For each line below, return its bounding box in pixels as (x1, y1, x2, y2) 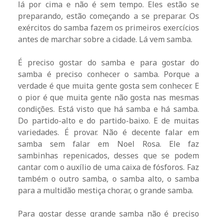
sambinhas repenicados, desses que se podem (18, 150, 199, 161)
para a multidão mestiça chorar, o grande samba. (18, 185, 194, 196)
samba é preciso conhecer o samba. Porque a (18, 69, 199, 80)
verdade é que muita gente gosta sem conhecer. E (18, 80, 199, 92)
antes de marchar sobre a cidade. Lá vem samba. (18, 34, 193, 45)
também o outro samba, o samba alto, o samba (18, 173, 199, 185)
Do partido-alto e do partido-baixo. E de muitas (18, 115, 199, 126)
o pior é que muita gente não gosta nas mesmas (18, 92, 199, 103)
